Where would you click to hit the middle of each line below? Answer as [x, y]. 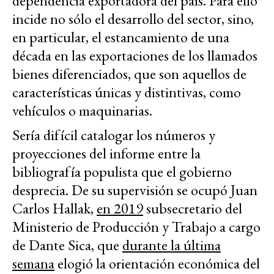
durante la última [172, 245]
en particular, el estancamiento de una [121, 37]
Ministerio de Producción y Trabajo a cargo [136, 227]
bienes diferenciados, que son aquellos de [129, 74]
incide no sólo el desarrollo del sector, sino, [133, 19]
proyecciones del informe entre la [106, 154]
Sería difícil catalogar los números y [114, 135]
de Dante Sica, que [67, 245]
